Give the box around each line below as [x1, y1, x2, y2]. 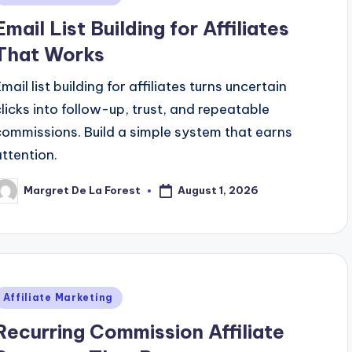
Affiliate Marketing [3, 291, 114, 303]
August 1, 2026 [178, 183, 259, 196]
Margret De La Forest [24, 184, 141, 196]
